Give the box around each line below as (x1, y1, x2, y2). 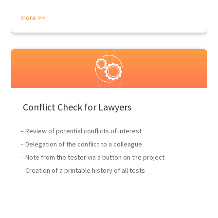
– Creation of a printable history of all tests (20, 166, 145, 175)
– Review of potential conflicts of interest (20, 127, 142, 135)
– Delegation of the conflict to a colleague (20, 140, 143, 148)
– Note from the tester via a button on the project (20, 153, 165, 162)
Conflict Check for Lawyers (23, 101, 132, 113)
